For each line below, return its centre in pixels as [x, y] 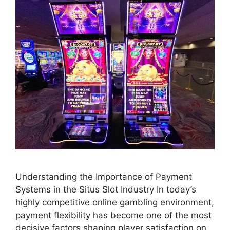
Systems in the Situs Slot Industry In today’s [106, 190]
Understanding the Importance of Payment [104, 177]
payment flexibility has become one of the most [113, 215]
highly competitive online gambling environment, [115, 203]
